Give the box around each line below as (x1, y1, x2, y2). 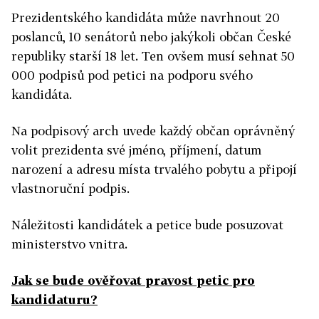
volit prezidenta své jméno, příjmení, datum (11, 142, 261, 157)
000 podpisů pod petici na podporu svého (11, 68, 253, 83)
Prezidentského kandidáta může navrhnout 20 (11, 10, 280, 25)
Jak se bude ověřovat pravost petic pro (11, 273, 255, 288)
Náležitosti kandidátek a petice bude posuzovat (11, 217, 283, 232)
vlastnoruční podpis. (11, 181, 130, 196)
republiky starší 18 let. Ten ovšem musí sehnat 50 (11, 48, 295, 63)
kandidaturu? (11, 292, 98, 307)
